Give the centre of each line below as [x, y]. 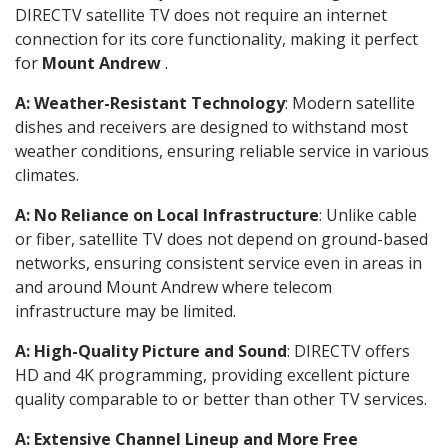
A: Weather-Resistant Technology [150, 102]
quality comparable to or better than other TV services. [221, 398]
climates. [47, 174]
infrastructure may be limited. [125, 310]
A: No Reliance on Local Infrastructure [167, 214]
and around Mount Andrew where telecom [173, 286]
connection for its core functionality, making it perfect [216, 38]
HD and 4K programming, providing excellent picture [212, 374]
